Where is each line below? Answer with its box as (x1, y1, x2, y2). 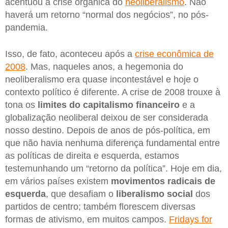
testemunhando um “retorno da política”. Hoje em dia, (5, 163, 222, 174)
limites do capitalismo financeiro (35, 99, 180, 110)
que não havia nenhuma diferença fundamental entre (5, 137, 220, 148)
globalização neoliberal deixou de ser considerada (5, 112, 208, 123)
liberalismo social (116, 188, 193, 199)
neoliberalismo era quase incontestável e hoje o (5, 74, 198, 84)
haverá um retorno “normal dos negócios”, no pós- (5, 10, 209, 20)
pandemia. (5, 22, 48, 33)
